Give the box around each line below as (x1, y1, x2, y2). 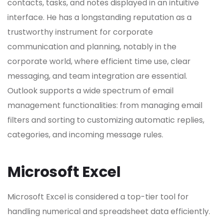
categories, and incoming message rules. (7, 129, 163, 141)
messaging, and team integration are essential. (7, 70, 187, 82)
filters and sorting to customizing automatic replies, (7, 114, 204, 126)
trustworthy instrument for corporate (7, 26, 153, 38)
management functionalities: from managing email (7, 100, 202, 111)
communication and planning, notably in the (7, 41, 176, 53)
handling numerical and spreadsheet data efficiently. (7, 206, 210, 218)
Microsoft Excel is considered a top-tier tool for (7, 191, 189, 203)
